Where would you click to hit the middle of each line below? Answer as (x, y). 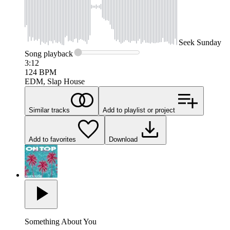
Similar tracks (49, 110)
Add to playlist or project (139, 110)
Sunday (209, 43)
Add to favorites (52, 140)
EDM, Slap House (55, 82)
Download (123, 140)
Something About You (61, 222)
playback (57, 54)
